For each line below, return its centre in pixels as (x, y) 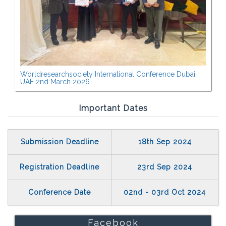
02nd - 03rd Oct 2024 (165, 192)
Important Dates (113, 108)
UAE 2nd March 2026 (55, 82)
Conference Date (60, 192)
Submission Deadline (60, 142)
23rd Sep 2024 (165, 167)
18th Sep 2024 (165, 142)
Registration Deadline (60, 167)
